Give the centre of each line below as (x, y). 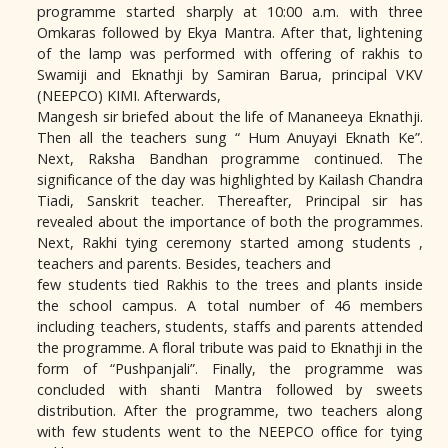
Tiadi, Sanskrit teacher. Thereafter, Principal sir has (230, 200)
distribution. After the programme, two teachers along (230, 410)
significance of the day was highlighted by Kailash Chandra (230, 179)
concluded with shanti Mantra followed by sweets (230, 389)
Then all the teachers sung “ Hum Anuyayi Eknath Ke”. (230, 137)
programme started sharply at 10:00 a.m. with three (230, 11)
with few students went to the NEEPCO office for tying (230, 431)
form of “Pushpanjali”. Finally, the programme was (230, 368)
